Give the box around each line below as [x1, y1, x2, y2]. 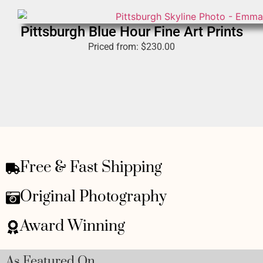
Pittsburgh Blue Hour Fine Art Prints [20, 23, 243, 40]
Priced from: [88, 41, 141, 52]
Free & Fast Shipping [20, 157, 162, 177]
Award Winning [20, 216, 125, 236]
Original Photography [20, 187, 167, 207]
